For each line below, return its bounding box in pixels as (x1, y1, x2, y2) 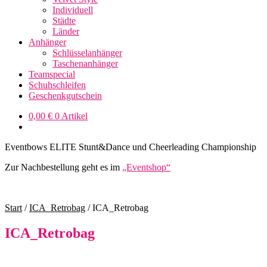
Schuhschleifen (29, 80, 86, 90)
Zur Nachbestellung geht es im (5, 162, 122, 172)
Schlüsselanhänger (52, 48, 122, 58)
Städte (52, 15, 76, 26)
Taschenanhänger (52, 58, 118, 69)
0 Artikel (55, 111, 88, 121)
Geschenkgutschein (29, 91, 102, 101)
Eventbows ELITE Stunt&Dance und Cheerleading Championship (5, 142, 256, 152)
